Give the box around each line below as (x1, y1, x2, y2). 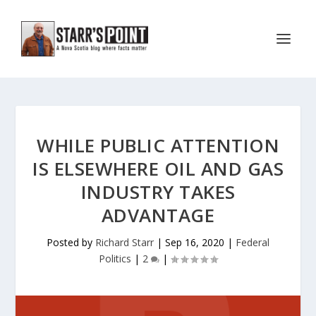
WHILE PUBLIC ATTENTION (37, 133, 279, 158)
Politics (99, 252, 131, 265)
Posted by (47, 236, 95, 249)
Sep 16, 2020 (165, 236, 224, 249)
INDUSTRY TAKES (80, 179, 236, 205)
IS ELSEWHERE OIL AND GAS (32, 156, 284, 181)
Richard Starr (95, 236, 154, 249)
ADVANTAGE (101, 202, 215, 228)
